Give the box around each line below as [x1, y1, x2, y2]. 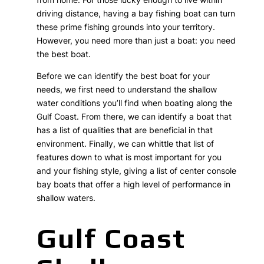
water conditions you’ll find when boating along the [37, 98, 233, 108]
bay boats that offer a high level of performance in [37, 179, 231, 190]
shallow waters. [37, 193, 96, 203]
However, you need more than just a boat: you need [37, 35, 236, 46]
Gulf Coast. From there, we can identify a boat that [37, 111, 232, 122]
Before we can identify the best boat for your [37, 71, 210, 81]
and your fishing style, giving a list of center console [37, 166, 237, 176]
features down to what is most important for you [37, 152, 222, 163]
